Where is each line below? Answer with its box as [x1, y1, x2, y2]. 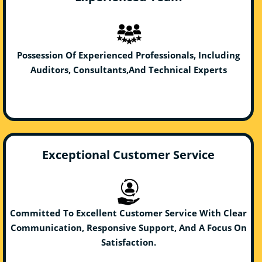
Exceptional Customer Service [42, 147, 215, 163]
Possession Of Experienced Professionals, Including [17, 49, 240, 61]
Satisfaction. [101, 236, 156, 248]
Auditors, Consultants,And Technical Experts [30, 64, 227, 75]
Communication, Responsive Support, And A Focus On [10, 222, 247, 233]
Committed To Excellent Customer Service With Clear [10, 207, 247, 219]
